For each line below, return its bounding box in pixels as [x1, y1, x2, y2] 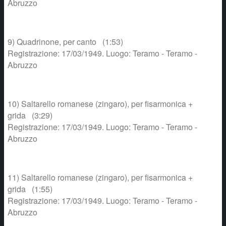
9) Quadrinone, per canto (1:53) [8, 35, 123, 47]
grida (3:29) [8, 109, 52, 121]
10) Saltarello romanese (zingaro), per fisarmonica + [8, 97, 193, 109]
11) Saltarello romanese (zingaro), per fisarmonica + [8, 171, 193, 183]
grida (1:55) [8, 183, 52, 195]
